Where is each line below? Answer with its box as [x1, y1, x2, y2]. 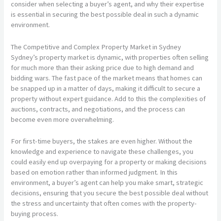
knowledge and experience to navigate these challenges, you [11, 147, 194, 156]
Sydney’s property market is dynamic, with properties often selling [11, 52, 209, 62]
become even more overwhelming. [11, 114, 114, 124]
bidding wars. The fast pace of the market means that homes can [11, 73, 203, 82]
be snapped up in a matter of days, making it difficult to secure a [11, 83, 201, 93]
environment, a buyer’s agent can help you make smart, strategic [11, 178, 204, 187]
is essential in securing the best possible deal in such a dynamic [11, 10, 199, 19]
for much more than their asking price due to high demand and [11, 63, 194, 72]
